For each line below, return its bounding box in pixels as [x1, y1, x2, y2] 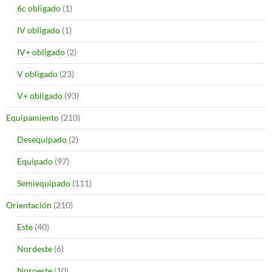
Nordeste [17, 243, 52, 254]
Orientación [6, 199, 52, 210]
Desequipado [17, 134, 67, 144]
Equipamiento [6, 112, 59, 123]
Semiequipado [17, 177, 70, 188]
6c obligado [17, 2, 61, 13]
